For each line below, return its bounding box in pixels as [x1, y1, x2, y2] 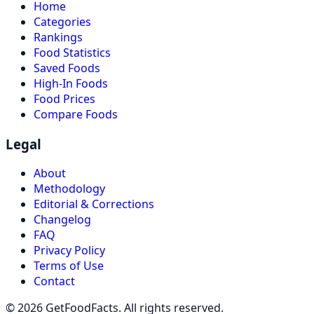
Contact [34, 273, 75, 289]
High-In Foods [34, 75, 108, 91]
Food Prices [34, 90, 95, 107]
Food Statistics [34, 44, 111, 60]
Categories [34, 13, 91, 29]
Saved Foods [34, 60, 100, 76]
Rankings [34, 29, 83, 45]
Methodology [34, 181, 105, 197]
